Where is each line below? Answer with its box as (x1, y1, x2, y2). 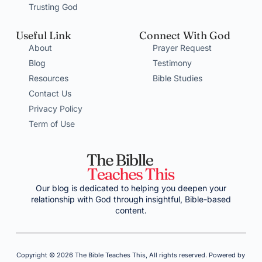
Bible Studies (152, 73, 202, 83)
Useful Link (15, 29, 71, 42)
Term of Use (29, 119, 75, 129)
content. (115, 205, 147, 215)
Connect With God (139, 29, 230, 42)
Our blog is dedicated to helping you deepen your (35, 183, 226, 193)
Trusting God (29, 2, 78, 12)
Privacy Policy (29, 104, 83, 113)
